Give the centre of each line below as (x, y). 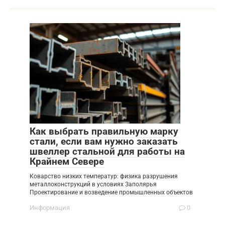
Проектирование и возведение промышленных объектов (111, 192)
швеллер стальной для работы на (107, 151)
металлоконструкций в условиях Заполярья (93, 184)
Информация (50, 208)
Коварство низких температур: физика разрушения (104, 176)
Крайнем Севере (67, 161)
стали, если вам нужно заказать (104, 141)
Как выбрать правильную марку (104, 131)
